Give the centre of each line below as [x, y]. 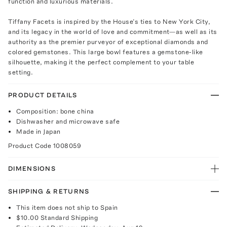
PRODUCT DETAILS [43, 95]
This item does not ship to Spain [67, 207]
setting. [21, 72]
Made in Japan [39, 131]
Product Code [31, 145]
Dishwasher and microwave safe [68, 121]
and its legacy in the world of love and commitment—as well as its [113, 31]
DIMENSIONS [32, 168]
